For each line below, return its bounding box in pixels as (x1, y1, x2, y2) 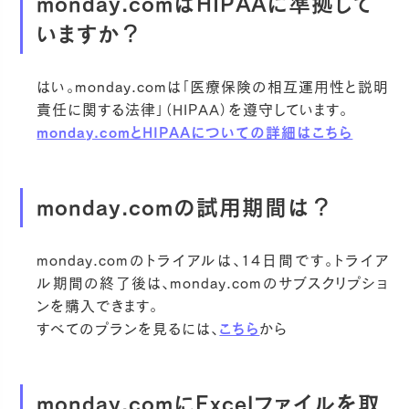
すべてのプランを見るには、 (37, 320, 220, 336)
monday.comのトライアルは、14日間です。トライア (37, 252, 389, 267)
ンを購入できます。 (37, 298, 159, 313)
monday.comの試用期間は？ (37, 195, 334, 218)
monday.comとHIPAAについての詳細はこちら (37, 125, 353, 141)
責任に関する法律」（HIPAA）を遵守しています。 (37, 102, 349, 118)
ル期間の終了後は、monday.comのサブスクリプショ (37, 275, 389, 290)
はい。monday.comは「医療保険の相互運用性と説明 (37, 79, 389, 95)
